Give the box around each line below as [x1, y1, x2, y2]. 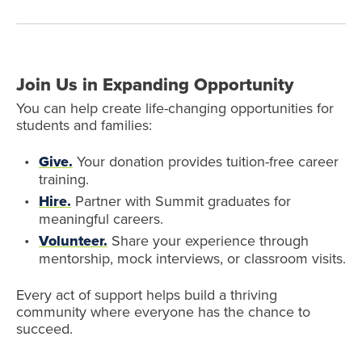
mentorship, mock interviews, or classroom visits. [39, 248, 346, 268]
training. [39, 169, 89, 189]
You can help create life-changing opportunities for [16, 98, 334, 118]
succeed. [16, 318, 73, 339]
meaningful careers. [39, 208, 163, 229]
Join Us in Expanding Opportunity [16, 71, 294, 97]
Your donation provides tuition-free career [73, 151, 339, 171]
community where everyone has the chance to [16, 301, 310, 322]
